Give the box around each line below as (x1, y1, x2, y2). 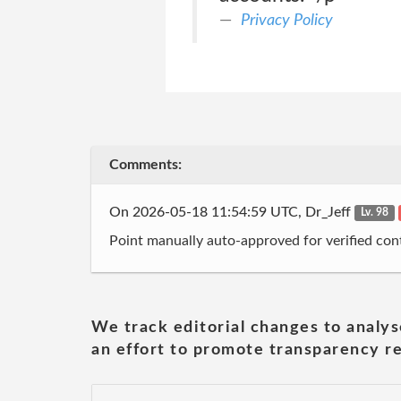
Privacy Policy (240, 12, 333, 29)
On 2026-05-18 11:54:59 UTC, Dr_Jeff (109, 204, 354, 219)
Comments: (109, 158, 182, 172)
